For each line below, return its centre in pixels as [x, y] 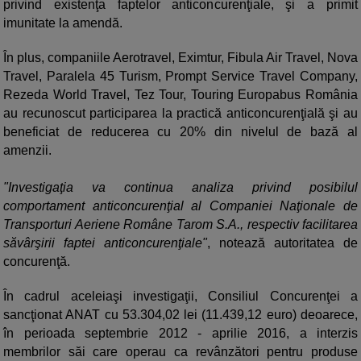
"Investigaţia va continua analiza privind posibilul [180, 188]
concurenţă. [37, 262]
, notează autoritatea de [282, 243]
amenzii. [27, 151]
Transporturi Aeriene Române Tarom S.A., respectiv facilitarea [180, 225]
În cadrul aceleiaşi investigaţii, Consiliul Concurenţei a [180, 297]
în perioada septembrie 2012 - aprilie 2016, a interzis [180, 334]
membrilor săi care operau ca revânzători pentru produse [180, 352]
